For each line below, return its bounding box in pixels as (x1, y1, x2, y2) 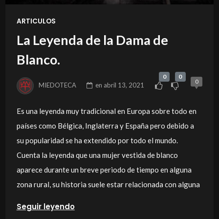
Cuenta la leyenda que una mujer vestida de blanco (16, 151, 178, 160)
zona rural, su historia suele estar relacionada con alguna (16, 180, 200, 189)
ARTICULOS (16, 17, 56, 26)
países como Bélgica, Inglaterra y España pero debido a (16, 121, 194, 131)
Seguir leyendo (16, 201, 75, 212)
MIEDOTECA (39, 81, 77, 89)
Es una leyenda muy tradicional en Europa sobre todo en (16, 107, 197, 116)
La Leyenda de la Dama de (16, 31, 168, 48)
